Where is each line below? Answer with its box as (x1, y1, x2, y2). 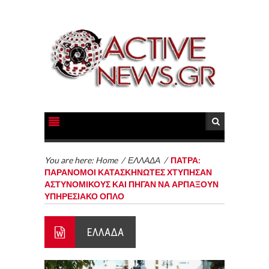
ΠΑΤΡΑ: (171, 154, 201, 165)
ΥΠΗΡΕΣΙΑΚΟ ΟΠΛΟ (44, 190, 124, 201)
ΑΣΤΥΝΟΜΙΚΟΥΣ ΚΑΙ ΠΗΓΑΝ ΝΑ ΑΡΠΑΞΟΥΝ (44, 178, 219, 189)
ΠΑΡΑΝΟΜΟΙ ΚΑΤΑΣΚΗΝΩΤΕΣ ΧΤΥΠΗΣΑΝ (44, 166, 212, 177)
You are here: (44, 154, 95, 165)
